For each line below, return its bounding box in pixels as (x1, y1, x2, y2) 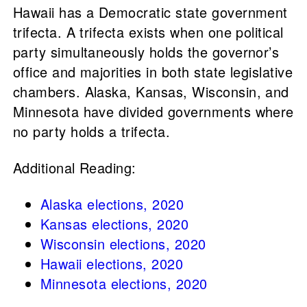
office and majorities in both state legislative (12, 62, 293, 82)
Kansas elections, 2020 (40, 214, 189, 234)
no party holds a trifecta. (12, 121, 171, 142)
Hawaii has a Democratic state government (12, 2, 288, 23)
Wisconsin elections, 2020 (40, 234, 206, 254)
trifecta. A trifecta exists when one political (12, 22, 284, 42)
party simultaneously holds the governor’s (12, 42, 280, 62)
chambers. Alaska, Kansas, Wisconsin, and (12, 82, 289, 102)
